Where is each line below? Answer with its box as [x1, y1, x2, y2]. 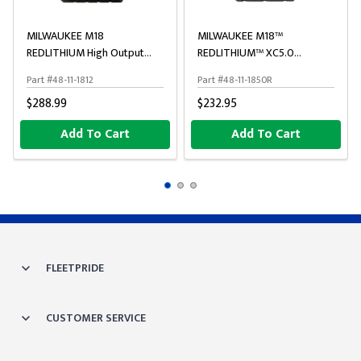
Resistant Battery [197, 60, 276, 79]
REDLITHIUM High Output [27, 44, 144, 62]
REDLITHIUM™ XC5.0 [197, 44, 294, 62]
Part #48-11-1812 [27, 72, 93, 88]
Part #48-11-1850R [197, 72, 272, 88]
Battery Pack [27, 60, 85, 79]
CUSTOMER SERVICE [46, 309, 146, 327]
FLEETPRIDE [46, 259, 104, 277]
